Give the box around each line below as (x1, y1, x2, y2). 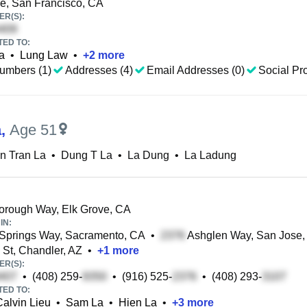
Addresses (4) (65, 64, 133, 76)
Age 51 (10, 121, 57, 138)
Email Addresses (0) (147, 64, 245, 76)
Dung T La (61, 149, 112, 161)
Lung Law (20, 49, 68, 61)
